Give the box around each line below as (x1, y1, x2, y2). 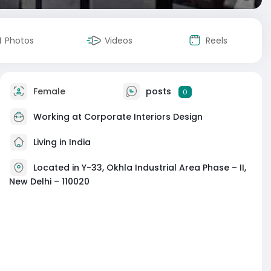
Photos (5, 34, 34, 47)
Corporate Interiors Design (84, 110, 203, 123)
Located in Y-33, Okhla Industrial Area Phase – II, (33, 161, 246, 174)
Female (31, 85, 65, 97)
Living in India (31, 135, 91, 148)
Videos (105, 34, 132, 47)
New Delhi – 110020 (9, 175, 90, 188)
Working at (33, 110, 84, 123)
